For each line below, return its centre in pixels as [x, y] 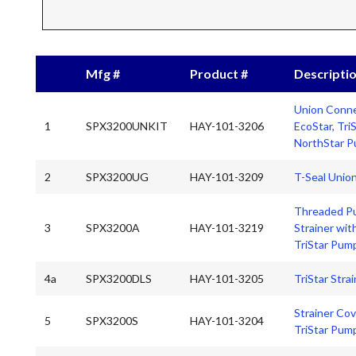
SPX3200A [113, 227]
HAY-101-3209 [226, 176]
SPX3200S [112, 321]
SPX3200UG [118, 176]
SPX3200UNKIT [127, 126]
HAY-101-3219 [226, 227]
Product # [219, 73]
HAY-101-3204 [226, 321]
